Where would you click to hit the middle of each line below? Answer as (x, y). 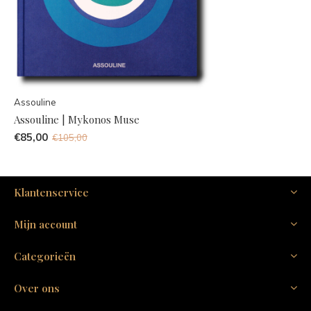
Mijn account (45, 224)
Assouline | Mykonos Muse (77, 119)
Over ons (37, 288)
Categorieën (45, 256)
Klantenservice (51, 192)
